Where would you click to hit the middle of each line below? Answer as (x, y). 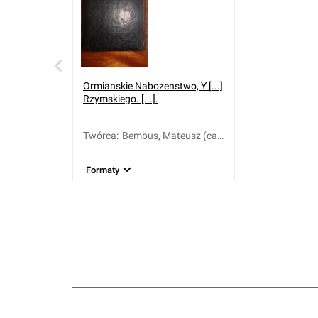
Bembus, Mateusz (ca (170, 136)
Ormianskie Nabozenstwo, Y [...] (153, 86)
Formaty (103, 170)
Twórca (100, 136)
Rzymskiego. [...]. (121, 99)
